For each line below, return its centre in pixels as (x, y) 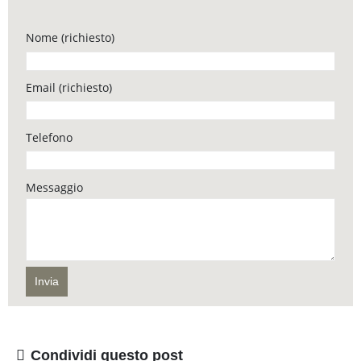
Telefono (50, 137)
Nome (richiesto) (71, 38)
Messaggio (55, 187)
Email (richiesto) (69, 88)
